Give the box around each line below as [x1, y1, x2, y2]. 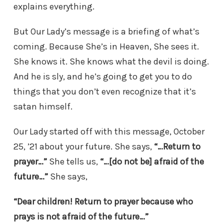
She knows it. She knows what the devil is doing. [13, 56, 209, 67]
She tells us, [47, 156, 100, 167]
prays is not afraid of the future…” [13, 211, 148, 222]
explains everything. [13, 1, 94, 12]
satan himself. [13, 101, 72, 112]
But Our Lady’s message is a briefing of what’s [13, 26, 199, 37]
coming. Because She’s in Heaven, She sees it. [13, 41, 199, 52]
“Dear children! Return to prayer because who [13, 196, 193, 207]
